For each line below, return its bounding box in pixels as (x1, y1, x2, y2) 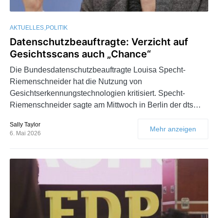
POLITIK (46, 24, 68, 31)
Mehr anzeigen (150, 125, 196, 133)
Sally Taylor (10, 121, 40, 128)
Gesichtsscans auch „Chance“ (10, 48, 151, 60)
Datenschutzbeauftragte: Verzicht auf (10, 36, 188, 48)
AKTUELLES (10, 24, 44, 31)
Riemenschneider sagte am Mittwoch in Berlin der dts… (10, 100, 201, 109)
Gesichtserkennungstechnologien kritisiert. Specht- (10, 89, 185, 97)
